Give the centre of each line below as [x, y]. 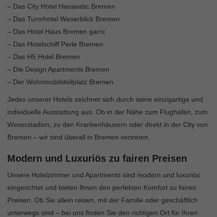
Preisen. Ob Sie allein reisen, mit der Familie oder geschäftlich [102, 200]
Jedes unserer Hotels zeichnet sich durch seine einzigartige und [105, 100]
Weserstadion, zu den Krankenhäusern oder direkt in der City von [108, 125]
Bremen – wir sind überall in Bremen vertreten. [79, 137]
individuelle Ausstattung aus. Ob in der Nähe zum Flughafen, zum [108, 112]
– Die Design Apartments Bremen [58, 70]
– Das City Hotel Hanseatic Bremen [61, 7]
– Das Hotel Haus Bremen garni [56, 32]
